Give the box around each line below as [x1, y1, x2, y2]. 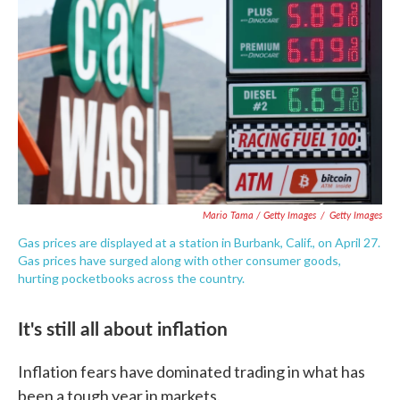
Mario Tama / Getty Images [203, 208, 316, 222]
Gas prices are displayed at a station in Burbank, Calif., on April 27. [18, 235, 380, 251]
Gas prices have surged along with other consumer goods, [18, 253, 341, 269]
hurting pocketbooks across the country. [18, 271, 245, 287]
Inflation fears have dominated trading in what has [18, 362, 365, 382]
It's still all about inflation [18, 314, 228, 342]
